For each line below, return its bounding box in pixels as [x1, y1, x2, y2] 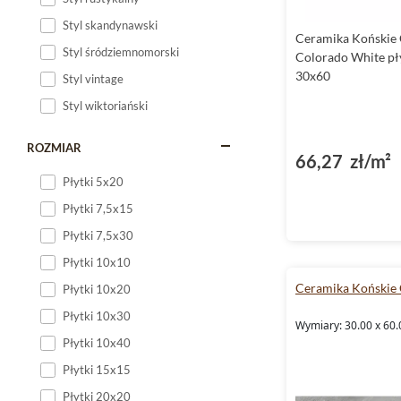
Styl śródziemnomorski [63, 45, 179, 59]
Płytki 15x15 [63, 363, 131, 377]
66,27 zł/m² [295, 150, 391, 173]
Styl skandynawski [63, 18, 158, 32]
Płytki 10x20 [63, 282, 131, 296]
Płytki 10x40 [63, 336, 131, 350]
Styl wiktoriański [63, 98, 148, 113]
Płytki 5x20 [63, 175, 124, 189]
